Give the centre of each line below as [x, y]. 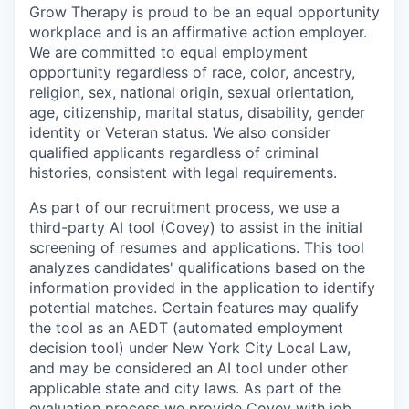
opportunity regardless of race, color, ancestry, [192, 72]
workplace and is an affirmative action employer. [198, 32]
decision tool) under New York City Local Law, [190, 348]
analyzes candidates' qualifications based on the [197, 267]
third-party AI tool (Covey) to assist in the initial [196, 227]
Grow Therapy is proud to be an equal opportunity [204, 12]
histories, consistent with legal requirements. [183, 173]
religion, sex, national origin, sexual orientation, [192, 92]
